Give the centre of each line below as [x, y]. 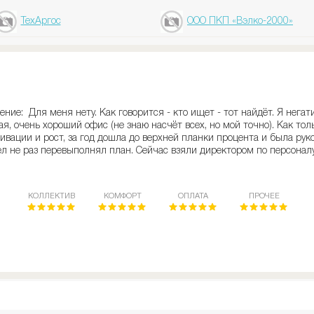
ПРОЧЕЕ [264, 196]
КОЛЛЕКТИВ [52, 196]
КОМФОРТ [122, 196]
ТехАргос [41, 21]
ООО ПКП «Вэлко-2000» [240, 21]
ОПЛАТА [193, 196]
